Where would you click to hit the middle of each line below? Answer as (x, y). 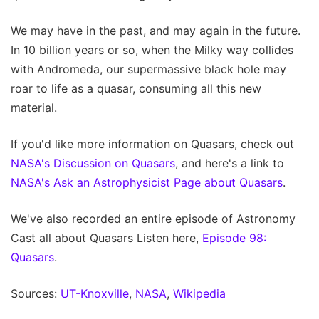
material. (34, 108)
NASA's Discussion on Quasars (93, 163)
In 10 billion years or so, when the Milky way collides (152, 50)
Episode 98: (234, 238)
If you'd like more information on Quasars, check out (152, 144)
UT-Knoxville (95, 294)
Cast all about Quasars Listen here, (106, 238)
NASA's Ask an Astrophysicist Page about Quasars (147, 183)
